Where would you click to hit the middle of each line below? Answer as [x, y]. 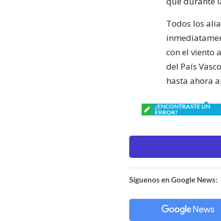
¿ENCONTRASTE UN [183, 106]
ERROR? [166, 112]
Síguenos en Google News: [173, 179]
